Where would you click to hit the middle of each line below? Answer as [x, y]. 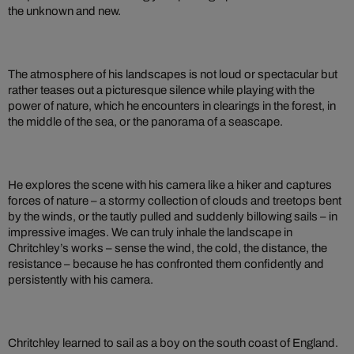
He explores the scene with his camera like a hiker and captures [170, 185]
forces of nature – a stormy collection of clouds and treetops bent [175, 200]
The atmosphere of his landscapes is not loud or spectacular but [173, 74]
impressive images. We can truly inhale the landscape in [150, 232]
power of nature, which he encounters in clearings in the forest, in [172, 105]
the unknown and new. [64, 11]
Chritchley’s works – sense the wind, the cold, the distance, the [168, 248]
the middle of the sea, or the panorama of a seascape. [145, 121]
